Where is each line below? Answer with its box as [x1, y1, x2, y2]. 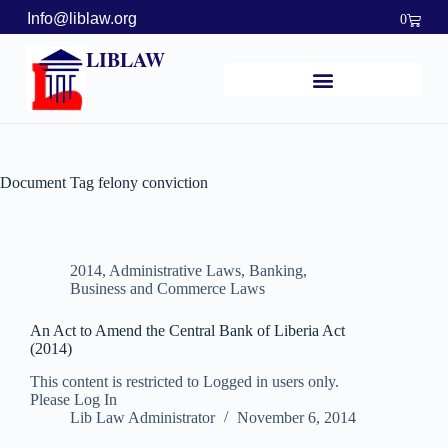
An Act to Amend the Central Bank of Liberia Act [30, 322, 345, 340]
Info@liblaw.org [26, 10, 137, 27]
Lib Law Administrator [70, 409, 215, 427]
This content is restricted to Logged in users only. [30, 373, 339, 391]
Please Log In [30, 391, 117, 409]
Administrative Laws [109, 262, 241, 280]
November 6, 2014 [237, 409, 356, 427]
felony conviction [94, 174, 208, 192]
